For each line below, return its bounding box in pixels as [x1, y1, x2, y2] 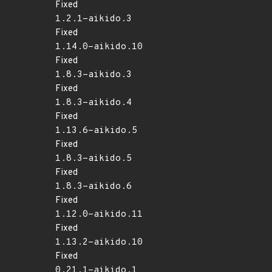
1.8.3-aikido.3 [55, 69, 132, 81]
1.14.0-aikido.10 [55, 41, 143, 53]
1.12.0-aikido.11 [55, 209, 143, 220]
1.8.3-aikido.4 [55, 97, 132, 109]
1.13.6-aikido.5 [55, 125, 137, 137]
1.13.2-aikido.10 [55, 237, 143, 248]
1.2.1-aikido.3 [55, 13, 132, 25]
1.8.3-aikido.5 [55, 153, 132, 165]
